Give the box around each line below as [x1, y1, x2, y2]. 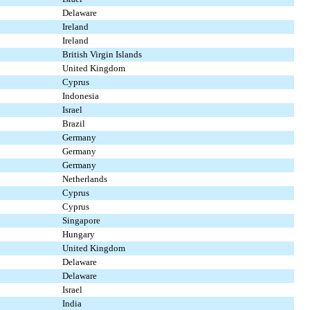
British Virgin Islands [62, 49, 142, 60]
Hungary [62, 229, 95, 239]
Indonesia [62, 91, 99, 101]
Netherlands [62, 174, 107, 184]
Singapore [62, 215, 100, 226]
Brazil [62, 118, 85, 129]
